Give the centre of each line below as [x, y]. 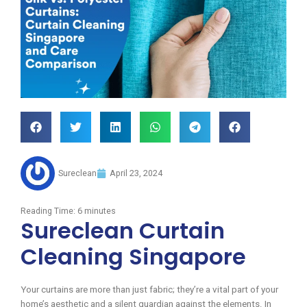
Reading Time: [49, 210]
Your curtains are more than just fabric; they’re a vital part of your [149, 289]
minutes [100, 210]
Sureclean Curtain [123, 230]
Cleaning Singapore [133, 256]
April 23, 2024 [136, 173]
